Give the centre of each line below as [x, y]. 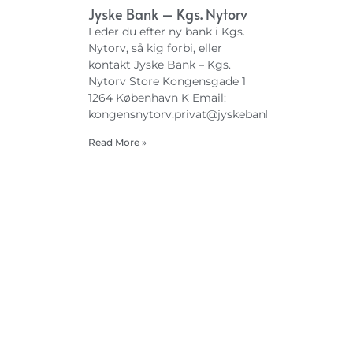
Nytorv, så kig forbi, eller [155, 48]
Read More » [117, 142]
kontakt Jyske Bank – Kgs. [160, 64]
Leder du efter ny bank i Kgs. [167, 31]
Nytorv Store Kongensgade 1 [167, 81]
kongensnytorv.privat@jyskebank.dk [188, 114]
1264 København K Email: [157, 97]
